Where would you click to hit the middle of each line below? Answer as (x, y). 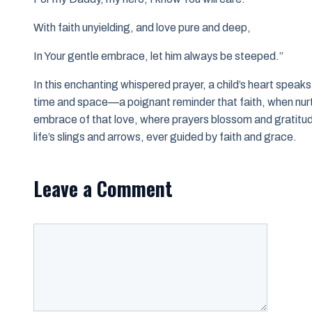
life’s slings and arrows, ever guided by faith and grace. (165, 137)
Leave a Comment (103, 189)
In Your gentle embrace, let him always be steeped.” (158, 56)
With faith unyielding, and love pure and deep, (142, 28)
